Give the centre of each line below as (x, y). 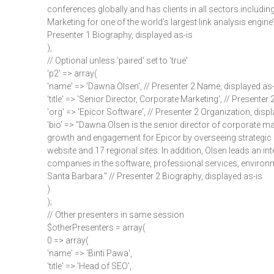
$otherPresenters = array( (96, 228)
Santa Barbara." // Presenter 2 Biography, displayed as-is (155, 176)
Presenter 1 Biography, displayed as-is (120, 35)
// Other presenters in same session (116, 215)
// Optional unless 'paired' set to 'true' (117, 61)
